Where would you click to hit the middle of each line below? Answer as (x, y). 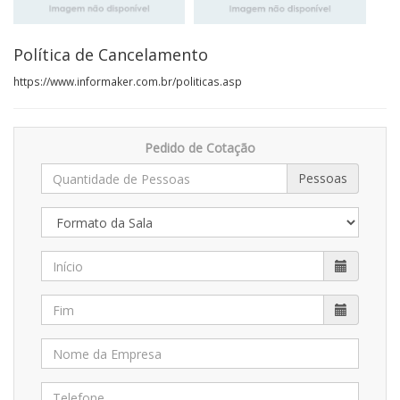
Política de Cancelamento (111, 54)
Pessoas (323, 178)
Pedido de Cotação (200, 148)
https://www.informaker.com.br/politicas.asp (128, 81)
